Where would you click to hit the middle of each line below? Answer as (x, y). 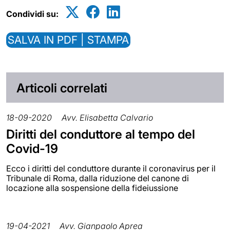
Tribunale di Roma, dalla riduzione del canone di (98, 178)
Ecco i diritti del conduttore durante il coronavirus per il (111, 169)
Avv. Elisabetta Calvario (107, 118)
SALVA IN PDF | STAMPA (68, 40)
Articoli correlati (62, 88)
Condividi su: (32, 14)
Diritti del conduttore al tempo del (101, 135)
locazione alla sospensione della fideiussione (92, 188)
